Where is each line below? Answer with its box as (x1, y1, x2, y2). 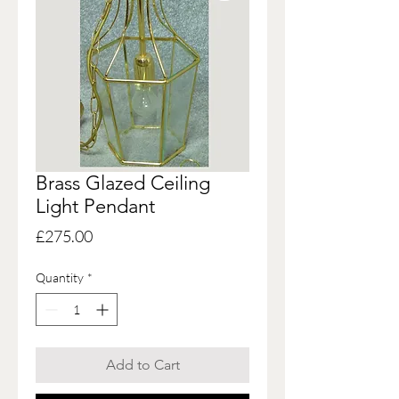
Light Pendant (36, 194, 155, 219)
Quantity (36, 270, 84, 286)
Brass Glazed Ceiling (36, 171, 210, 196)
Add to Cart (105, 356, 180, 374)
